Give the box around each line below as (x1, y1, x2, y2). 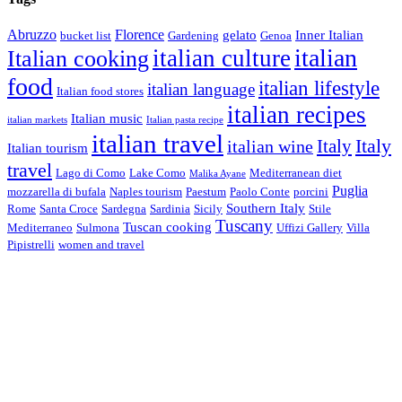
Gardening (168, 28, 219, 42)
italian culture (153, 44, 291, 72)
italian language (147, 79, 255, 99)
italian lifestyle (258, 76, 380, 100)
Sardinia (150, 201, 190, 215)
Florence (115, 25, 164, 43)
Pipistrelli (7, 237, 55, 251)
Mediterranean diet (249, 165, 342, 179)
